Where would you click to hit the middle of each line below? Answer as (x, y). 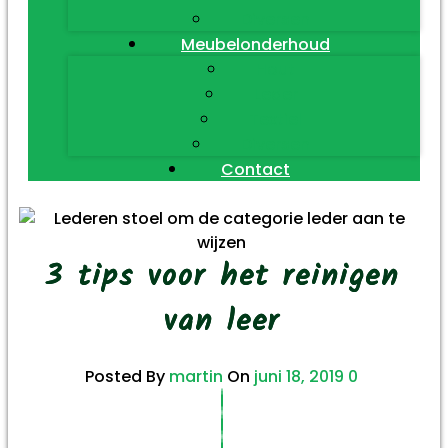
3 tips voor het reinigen (222, 277)
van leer (221, 322)
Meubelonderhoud (255, 43)
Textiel (275, 118)
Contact (255, 168)
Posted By (127, 376)
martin (196, 376)
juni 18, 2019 (299, 376)
